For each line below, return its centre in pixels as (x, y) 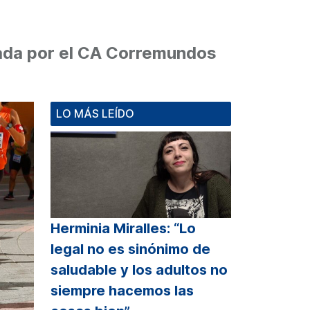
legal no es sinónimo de (130, 249)
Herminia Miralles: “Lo (123, 229)
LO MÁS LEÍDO (95, 113)
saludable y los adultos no (139, 270)
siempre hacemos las (122, 291)
